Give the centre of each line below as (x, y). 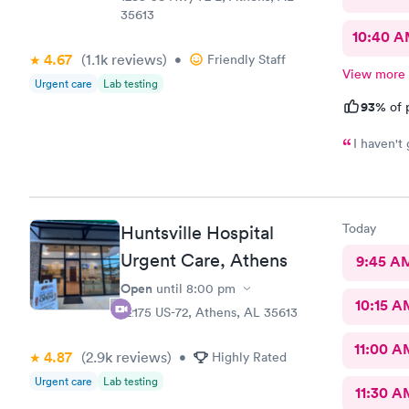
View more (373, 73)
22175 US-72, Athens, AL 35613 (209, 312)
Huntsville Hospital (197, 233)
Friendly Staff (246, 59)
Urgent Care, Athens (204, 260)
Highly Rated (249, 357)
